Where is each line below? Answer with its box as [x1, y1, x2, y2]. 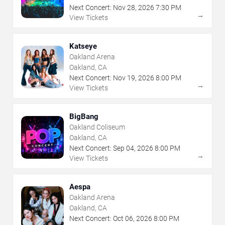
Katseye [69, 42, 97, 51]
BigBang [69, 112, 98, 122]
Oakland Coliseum [69, 123, 125, 132]
